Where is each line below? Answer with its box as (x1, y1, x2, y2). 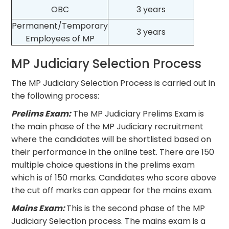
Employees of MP (25, 32, 95, 44)
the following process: (11, 89, 100, 102)
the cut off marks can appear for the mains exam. (11, 184, 213, 196)
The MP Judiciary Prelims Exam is (71, 107, 204, 120)
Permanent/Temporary (12, 19, 108, 32)
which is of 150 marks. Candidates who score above (11, 171, 217, 184)
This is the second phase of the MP (66, 202, 205, 214)
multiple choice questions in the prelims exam (11, 158, 195, 171)
